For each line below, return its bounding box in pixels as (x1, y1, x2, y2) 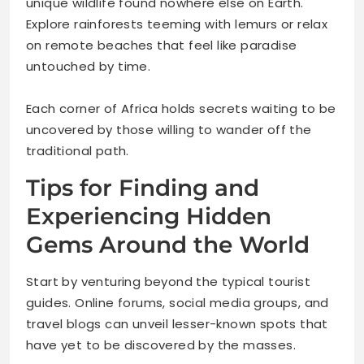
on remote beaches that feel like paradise (26, 37, 297, 54)
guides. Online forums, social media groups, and (26, 294, 329, 312)
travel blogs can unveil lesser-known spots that (26, 315, 328, 333)
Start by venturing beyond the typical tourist (26, 273, 310, 291)
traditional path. (26, 142, 129, 160)
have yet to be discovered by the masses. (26, 336, 296, 354)
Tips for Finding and (26, 174, 259, 202)
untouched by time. (26, 58, 151, 76)
